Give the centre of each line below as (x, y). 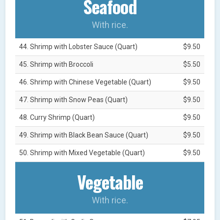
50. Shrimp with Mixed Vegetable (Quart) (82, 152)
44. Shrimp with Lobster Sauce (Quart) (79, 46)
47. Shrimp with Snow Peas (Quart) (74, 99)
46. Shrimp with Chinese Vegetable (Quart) (85, 82)
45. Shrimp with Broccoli (56, 64)
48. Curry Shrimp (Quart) (57, 117)
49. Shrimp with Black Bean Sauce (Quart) (84, 135)
